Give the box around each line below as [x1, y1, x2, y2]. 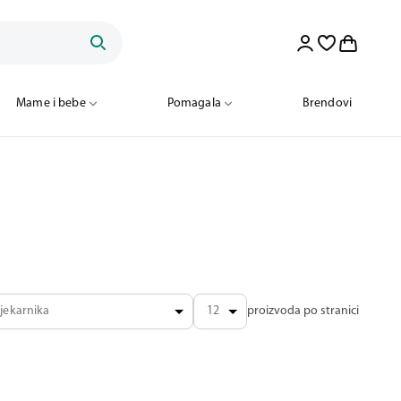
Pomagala [166, 97, 221, 110]
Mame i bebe [16, 97, 86, 110]
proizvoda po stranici [247, 303, 359, 318]
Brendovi [302, 97, 352, 110]
